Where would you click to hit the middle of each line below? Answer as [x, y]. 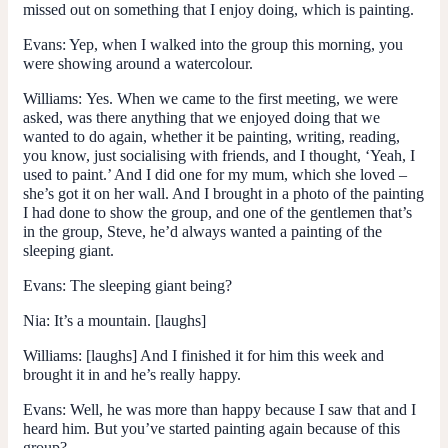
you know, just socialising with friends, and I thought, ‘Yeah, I [219, 155]
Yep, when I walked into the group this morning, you [234, 44]
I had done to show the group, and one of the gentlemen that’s [217, 212]
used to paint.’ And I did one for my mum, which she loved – [215, 174]
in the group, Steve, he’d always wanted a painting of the [202, 231]
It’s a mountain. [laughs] [130, 320]
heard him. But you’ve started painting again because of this [211, 428]
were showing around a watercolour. [138, 63]
